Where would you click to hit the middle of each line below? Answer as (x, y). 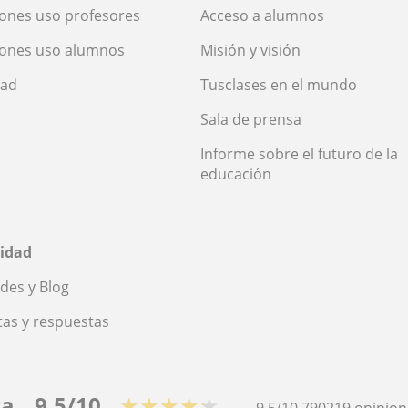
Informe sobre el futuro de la (299, 153)
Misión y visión (250, 50)
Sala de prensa (251, 119)
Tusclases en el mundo (279, 84)
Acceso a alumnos (262, 15)
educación (236, 173)
